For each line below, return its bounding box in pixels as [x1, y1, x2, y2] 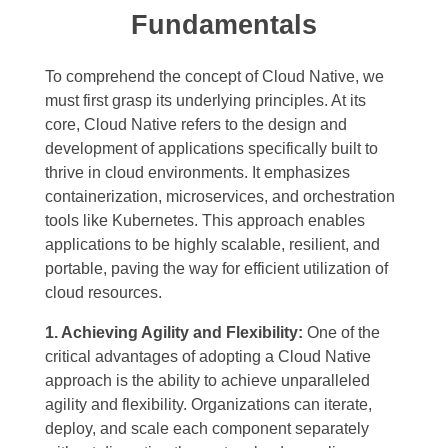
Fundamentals [131, 10, 317, 41]
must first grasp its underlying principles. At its [45, 92, 366, 110]
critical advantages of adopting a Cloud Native [45, 348, 371, 366]
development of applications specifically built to [45, 140, 378, 158]
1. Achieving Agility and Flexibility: [45, 324, 303, 342]
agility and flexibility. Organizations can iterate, [45, 396, 372, 414]
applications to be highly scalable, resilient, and [45, 236, 380, 254]
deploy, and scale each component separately [45, 420, 369, 438]
